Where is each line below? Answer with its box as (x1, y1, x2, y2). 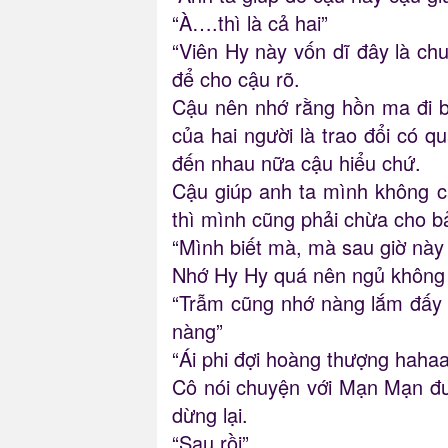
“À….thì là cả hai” (172, 8, 328, 38)
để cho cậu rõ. (172, 64, 300, 94)
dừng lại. (172, 400, 248, 430)
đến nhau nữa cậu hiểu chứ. (172, 148, 421, 178)
